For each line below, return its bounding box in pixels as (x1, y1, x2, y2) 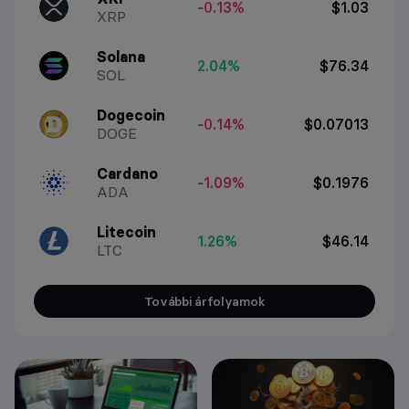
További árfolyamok (143, 293, 266, 310)
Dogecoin (97, 106, 166, 125)
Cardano (97, 164, 159, 184)
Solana (97, 47, 146, 67)
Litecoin (97, 223, 157, 242)
